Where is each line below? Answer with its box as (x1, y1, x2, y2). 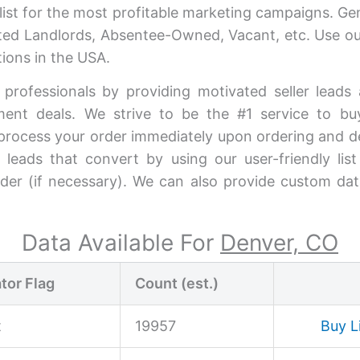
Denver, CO (220, 228, 338, 256)
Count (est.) (135, 274, 219, 292)
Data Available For (22, 228, 220, 256)
